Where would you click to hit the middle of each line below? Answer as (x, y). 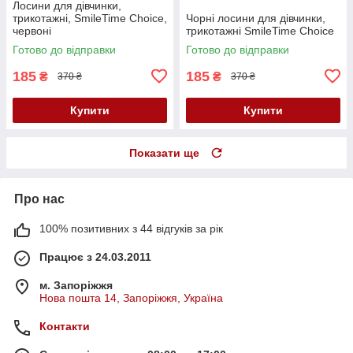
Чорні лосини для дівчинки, (256, 18)
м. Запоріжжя (76, 285)
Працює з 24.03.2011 (95, 256)
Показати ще (164, 152)
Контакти (65, 326)
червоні (32, 30)
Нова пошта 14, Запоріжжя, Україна (131, 297)
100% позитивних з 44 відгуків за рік (131, 228)
